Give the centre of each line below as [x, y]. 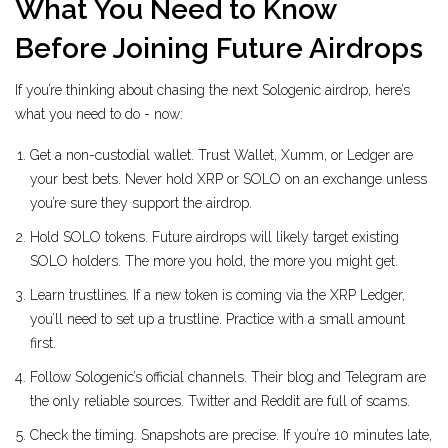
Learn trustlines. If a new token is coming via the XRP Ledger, [217, 295]
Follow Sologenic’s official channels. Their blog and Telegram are [228, 377]
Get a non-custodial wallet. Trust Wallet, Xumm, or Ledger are [221, 155]
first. [43, 343]
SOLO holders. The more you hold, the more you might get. [214, 261]
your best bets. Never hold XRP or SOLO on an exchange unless [228, 179]
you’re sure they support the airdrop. [141, 203]
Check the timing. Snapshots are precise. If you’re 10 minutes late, [231, 435]
